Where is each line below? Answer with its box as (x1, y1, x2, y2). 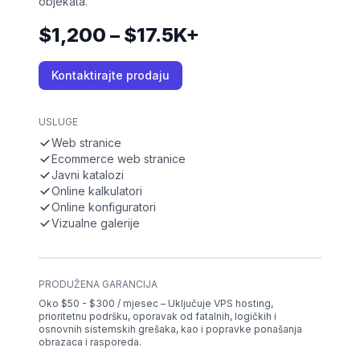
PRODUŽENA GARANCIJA (39, 278, 157, 291)
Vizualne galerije (51, 216, 140, 231)
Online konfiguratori (51, 200, 156, 215)
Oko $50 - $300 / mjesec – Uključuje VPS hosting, (39, 297, 273, 310)
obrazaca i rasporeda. (39, 336, 141, 349)
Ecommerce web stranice (51, 152, 186, 166)
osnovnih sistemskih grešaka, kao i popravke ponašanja (39, 323, 302, 336)
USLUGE (39, 116, 78, 129)
